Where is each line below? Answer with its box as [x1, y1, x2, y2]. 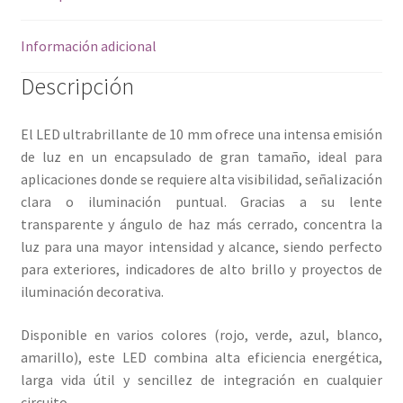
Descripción [20, 71, 134, 101]
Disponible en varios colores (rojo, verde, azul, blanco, [20, 326, 383, 345]
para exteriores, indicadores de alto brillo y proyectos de [20, 260, 383, 279]
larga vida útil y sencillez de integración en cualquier [20, 371, 383, 390]
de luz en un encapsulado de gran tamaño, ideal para [20, 148, 383, 166]
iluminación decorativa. [20, 282, 164, 301]
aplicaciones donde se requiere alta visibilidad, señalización [20, 170, 383, 189]
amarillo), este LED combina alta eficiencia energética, [20, 348, 383, 367]
